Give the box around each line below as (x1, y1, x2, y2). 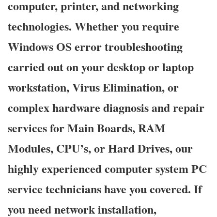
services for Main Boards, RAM (8, 119, 166, 137)
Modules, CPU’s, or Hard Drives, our (8, 139, 193, 157)
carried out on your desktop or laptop (8, 58, 194, 76)
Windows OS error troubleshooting (8, 38, 183, 55)
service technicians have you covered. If (8, 180, 202, 198)
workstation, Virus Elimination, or (8, 78, 179, 96)
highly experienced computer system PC (8, 160, 207, 177)
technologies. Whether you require (8, 17, 179, 35)
